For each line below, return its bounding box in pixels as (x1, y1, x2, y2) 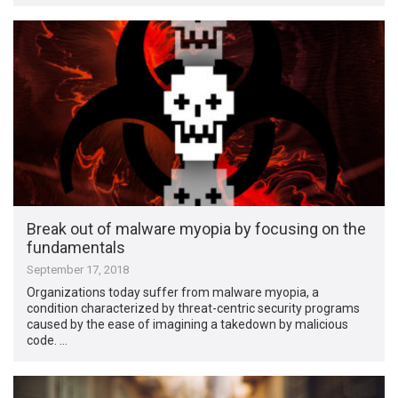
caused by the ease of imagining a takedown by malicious (27, 316, 349, 331)
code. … (27, 332, 68, 347)
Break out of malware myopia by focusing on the (27, 219, 367, 238)
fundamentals (27, 237, 126, 257)
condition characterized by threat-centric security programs (27, 300, 361, 315)
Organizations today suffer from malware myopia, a (27, 284, 320, 299)
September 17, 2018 (27, 262, 130, 276)
